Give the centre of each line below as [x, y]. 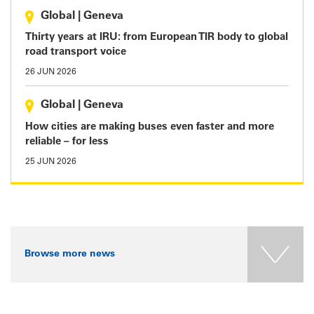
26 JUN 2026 [51, 72]
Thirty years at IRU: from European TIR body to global [157, 37]
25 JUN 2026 [51, 162]
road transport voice [76, 52]
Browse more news [70, 254]
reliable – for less [67, 142]
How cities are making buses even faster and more [150, 127]
